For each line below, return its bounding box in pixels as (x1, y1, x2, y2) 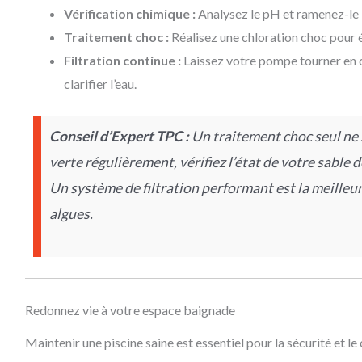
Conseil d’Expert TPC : (48, 127, 189, 145)
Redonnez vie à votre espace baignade (24, 302, 235, 318)
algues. (48, 204, 93, 222)
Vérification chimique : (63, 5, 196, 21)
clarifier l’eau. (63, 75, 137, 91)
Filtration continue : (63, 52, 181, 68)
